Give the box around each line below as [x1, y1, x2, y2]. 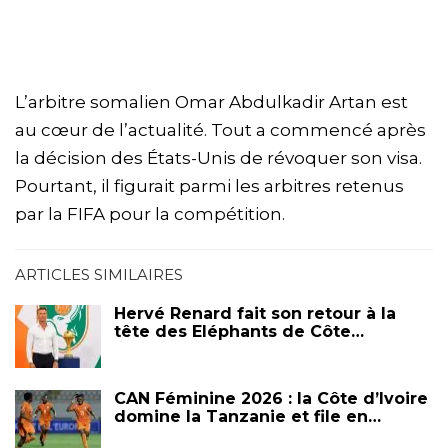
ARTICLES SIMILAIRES [15, 264, 183, 284]
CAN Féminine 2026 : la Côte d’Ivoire [114, 389, 428, 409]
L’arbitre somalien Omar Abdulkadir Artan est [15, 91, 408, 112]
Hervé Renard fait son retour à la [114, 303, 396, 323]
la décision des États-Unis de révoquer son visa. [15, 147, 422, 168]
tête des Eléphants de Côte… [114, 321, 364, 341]
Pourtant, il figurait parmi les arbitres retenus [15, 175, 404, 196]
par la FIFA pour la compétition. [15, 203, 285, 224]
